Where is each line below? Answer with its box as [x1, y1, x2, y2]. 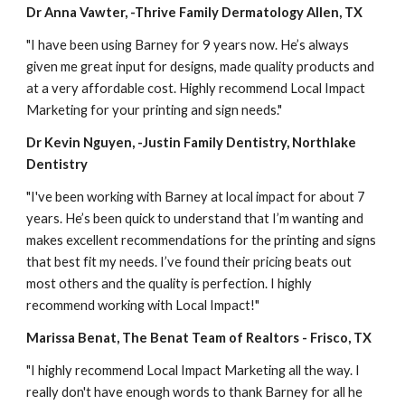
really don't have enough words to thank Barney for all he [26, 383, 363, 400]
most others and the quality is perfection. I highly [26, 275, 313, 291]
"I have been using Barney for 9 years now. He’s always [26, 36, 350, 52]
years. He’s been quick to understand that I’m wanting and [26, 210, 364, 226]
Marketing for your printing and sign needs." [26, 101, 283, 118]
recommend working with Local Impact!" [26, 297, 260, 313]
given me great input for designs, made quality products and [26, 58, 375, 74]
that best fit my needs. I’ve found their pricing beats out [26, 253, 353, 269]
